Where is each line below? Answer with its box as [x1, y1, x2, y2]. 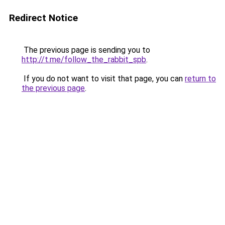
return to [185, 74, 216, 83]
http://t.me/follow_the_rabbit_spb [22, 55, 146, 64]
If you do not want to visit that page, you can [22, 74, 185, 83]
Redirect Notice [9, 12, 78, 24]
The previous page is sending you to [22, 45, 150, 55]
